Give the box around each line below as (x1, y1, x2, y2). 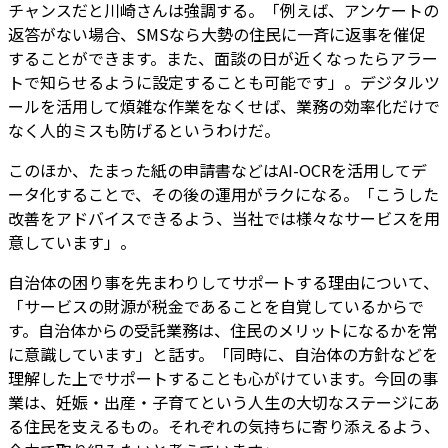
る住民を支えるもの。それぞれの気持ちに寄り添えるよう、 (8, 413, 440, 438)
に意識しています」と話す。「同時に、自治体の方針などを (8, 341, 438, 366)
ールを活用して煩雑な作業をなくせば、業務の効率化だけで (8, 93, 440, 118)
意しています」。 (8, 229, 136, 254)
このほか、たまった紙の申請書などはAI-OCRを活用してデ (8, 157, 427, 182)
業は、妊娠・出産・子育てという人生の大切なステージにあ (8, 389, 440, 414)
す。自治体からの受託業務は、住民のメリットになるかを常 (8, 317, 438, 342)
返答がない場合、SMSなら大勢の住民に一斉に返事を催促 (8, 21, 425, 46)
